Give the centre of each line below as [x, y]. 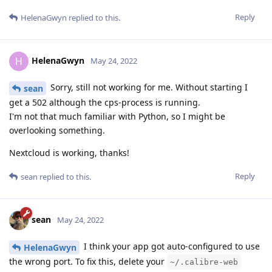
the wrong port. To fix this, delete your [88, 261]
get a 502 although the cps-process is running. [105, 103]
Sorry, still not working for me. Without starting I [148, 87]
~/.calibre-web [204, 262]
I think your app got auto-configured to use [171, 246]
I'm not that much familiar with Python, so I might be [117, 117]
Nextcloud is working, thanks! [69, 153]
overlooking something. [57, 131]
